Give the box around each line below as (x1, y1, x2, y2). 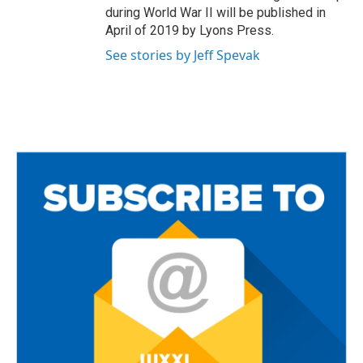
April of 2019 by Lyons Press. (105, 23, 274, 39)
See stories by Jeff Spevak (105, 46, 260, 65)
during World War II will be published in (105, 5, 326, 21)
